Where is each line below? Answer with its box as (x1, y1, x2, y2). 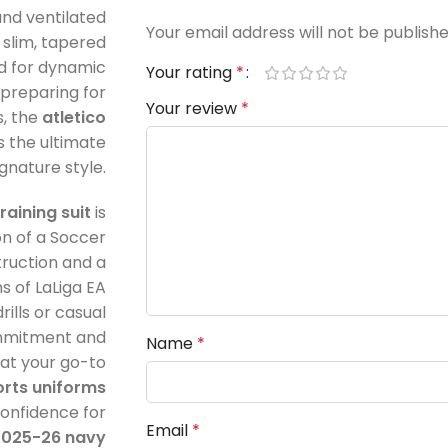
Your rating (145, 60, 236, 84)
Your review (145, 96, 241, 120)
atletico (41, 105, 106, 129)
